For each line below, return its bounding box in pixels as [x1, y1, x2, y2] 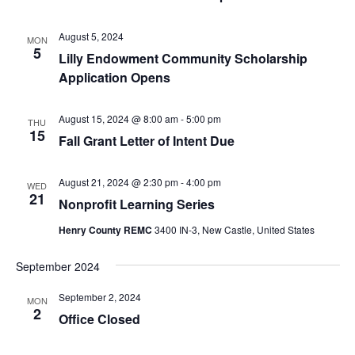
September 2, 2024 [58, 290, 141, 304]
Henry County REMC [58, 223, 155, 238]
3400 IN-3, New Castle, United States [154, 223, 315, 237]
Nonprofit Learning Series [58, 195, 215, 214]
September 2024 [15, 258, 100, 275]
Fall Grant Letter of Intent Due [58, 132, 235, 151]
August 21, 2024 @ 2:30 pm [58, 175, 178, 189]
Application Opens [58, 68, 170, 87]
